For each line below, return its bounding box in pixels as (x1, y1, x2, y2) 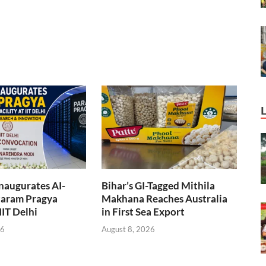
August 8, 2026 (102, 224, 156, 234)
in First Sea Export (102, 205, 185, 218)
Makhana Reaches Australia (102, 192, 228, 205)
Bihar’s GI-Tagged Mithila (102, 179, 216, 192)
